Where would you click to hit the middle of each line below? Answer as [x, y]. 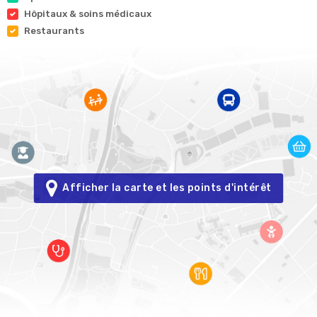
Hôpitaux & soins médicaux [88, 14]
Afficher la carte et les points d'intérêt [165, 188]
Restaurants [54, 31]
